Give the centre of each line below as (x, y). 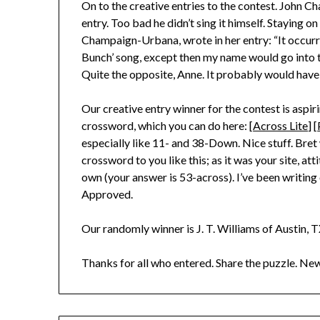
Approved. (107, 194)
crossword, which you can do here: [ (167, 126)
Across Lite (281, 126)
